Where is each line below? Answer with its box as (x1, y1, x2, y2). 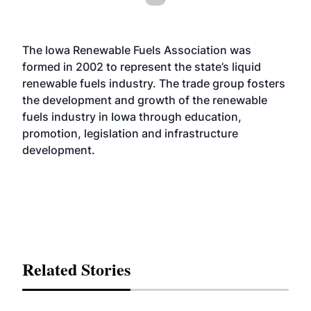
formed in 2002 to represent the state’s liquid (22, 60, 261, 74)
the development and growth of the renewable (22, 93, 267, 107)
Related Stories (22, 257, 131, 281)
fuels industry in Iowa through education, (22, 110, 242, 124)
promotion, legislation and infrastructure (22, 126, 238, 140)
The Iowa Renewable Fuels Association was (22, 43, 251, 57)
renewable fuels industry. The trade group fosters (22, 76, 285, 90)
